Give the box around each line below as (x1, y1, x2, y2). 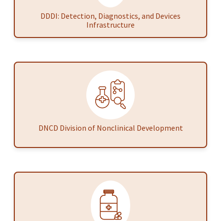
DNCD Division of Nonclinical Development (38, 123, 183, 133)
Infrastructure (86, 19, 135, 30)
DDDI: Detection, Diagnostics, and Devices (40, 10, 181, 21)
